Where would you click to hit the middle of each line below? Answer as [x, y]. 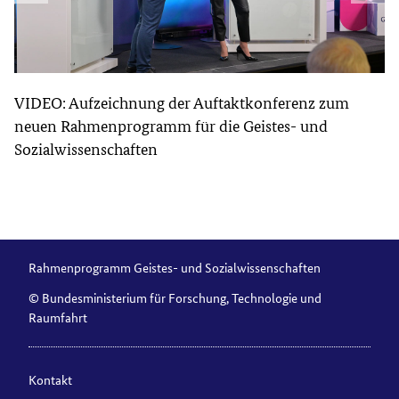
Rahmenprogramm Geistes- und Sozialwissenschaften [175, 267]
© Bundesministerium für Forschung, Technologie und [175, 297]
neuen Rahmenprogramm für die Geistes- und [171, 126]
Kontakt [50, 379]
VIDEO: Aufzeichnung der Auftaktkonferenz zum [182, 102]
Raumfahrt [58, 317]
